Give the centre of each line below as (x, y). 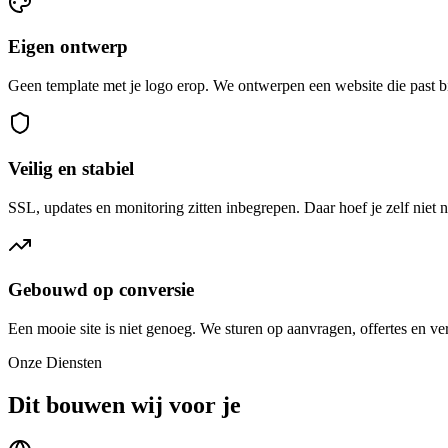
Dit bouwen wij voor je (124, 404)
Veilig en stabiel (71, 168)
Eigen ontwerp (68, 47)
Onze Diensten (55, 362)
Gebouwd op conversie (101, 290)
